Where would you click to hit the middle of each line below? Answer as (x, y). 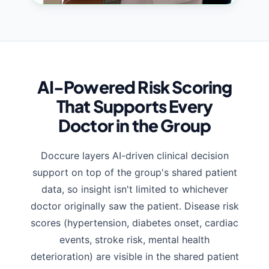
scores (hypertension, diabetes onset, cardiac (134, 223)
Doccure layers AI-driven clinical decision (134, 156)
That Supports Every (134, 106)
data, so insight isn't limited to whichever (134, 189)
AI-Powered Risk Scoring (134, 87)
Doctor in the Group (134, 125)
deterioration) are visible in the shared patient (134, 257)
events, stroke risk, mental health (134, 240)
